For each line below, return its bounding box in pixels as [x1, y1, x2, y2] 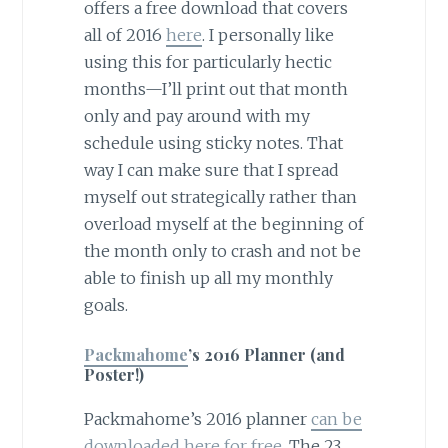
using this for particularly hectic [83, 52, 332, 73]
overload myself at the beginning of [83, 214, 364, 235]
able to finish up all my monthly [83, 268, 333, 289]
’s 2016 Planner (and [187, 344, 345, 366]
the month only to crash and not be [83, 241, 361, 262]
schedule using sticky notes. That [83, 133, 343, 154]
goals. [83, 295, 128, 316]
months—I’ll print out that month [83, 79, 348, 100]
